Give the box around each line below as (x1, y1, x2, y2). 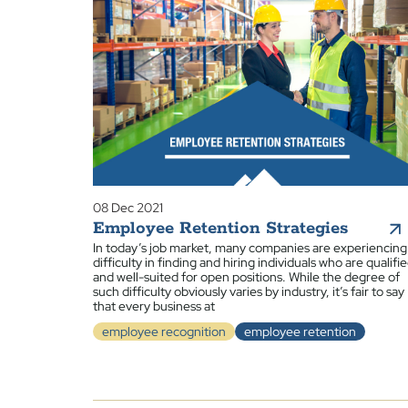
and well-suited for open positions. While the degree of (93, 269, 400, 285)
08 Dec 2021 (93, 199, 163, 216)
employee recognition (102, 323, 226, 340)
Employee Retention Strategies (93, 218, 348, 240)
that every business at (93, 298, 215, 314)
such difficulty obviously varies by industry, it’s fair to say (93, 283, 404, 300)
